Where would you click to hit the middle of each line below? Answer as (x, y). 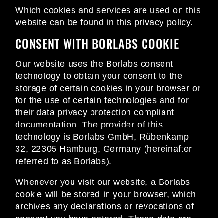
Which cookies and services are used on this (108, 10)
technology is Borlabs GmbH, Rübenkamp (102, 137)
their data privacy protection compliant (95, 113)
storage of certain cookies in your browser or (108, 88)
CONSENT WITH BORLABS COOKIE (97, 44)
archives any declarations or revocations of (105, 207)
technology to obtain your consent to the (99, 76)
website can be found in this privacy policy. (104, 23)
